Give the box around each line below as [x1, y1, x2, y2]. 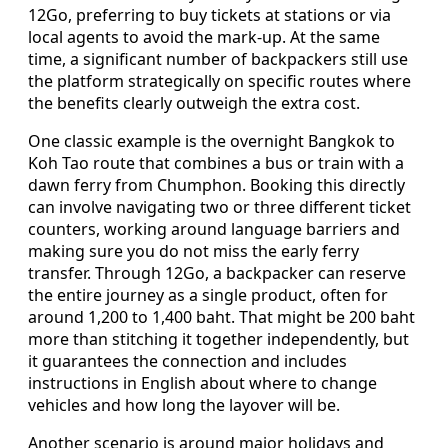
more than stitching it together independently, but [28, 328, 409, 351]
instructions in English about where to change [28, 372, 377, 395]
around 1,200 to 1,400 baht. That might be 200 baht [28, 306, 415, 329]
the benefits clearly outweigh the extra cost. [28, 92, 360, 115]
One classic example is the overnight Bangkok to [28, 130, 395, 153]
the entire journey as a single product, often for [28, 284, 388, 307]
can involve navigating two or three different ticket [28, 196, 411, 219]
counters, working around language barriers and [28, 218, 400, 241]
